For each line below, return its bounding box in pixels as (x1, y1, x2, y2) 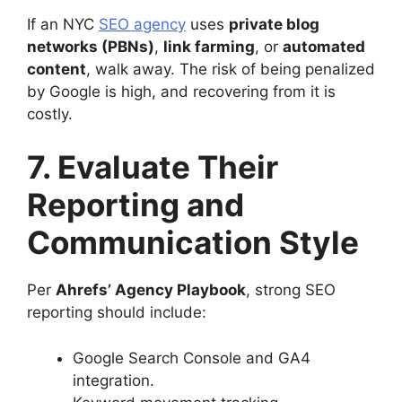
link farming (163, 37, 255, 56)
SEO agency (99, 14, 186, 33)
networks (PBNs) (27, 37, 154, 56)
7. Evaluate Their (27, 148, 278, 186)
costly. (27, 104, 73, 123)
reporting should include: (27, 303, 206, 321)
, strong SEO (246, 281, 336, 299)
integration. (73, 371, 154, 389)
